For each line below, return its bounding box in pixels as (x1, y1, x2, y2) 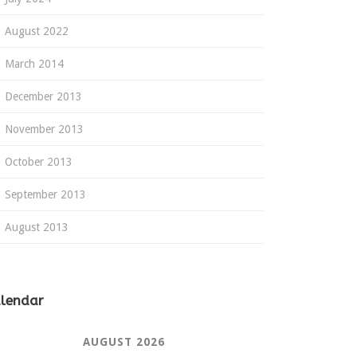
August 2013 (5, 221, 69, 233)
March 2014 (5, 57, 64, 70)
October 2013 (5, 155, 73, 168)
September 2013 (5, 188, 86, 201)
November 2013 (5, 123, 84, 135)
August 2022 (5, 25, 69, 37)
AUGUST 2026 (83, 335, 165, 348)
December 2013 (5, 90, 82, 103)
